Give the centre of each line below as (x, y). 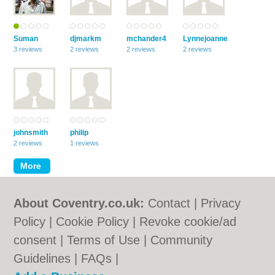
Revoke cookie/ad (188, 222)
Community (182, 240)
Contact (169, 203)
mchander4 (147, 39)
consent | (41, 240)
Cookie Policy (93, 222)
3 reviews (28, 49)
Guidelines (42, 258)
